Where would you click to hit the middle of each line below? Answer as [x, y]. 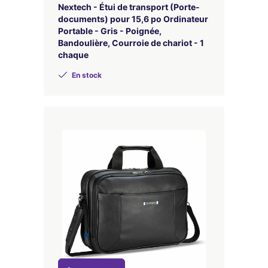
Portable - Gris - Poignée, [110, 31]
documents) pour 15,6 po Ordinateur [133, 19]
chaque [73, 55]
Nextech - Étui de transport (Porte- [129, 7]
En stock [86, 75]
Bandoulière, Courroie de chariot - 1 [131, 43]
